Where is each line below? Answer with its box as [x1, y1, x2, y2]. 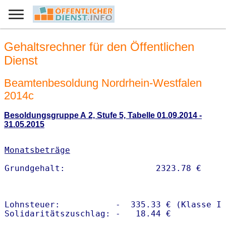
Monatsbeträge [5, 145, 70, 155]
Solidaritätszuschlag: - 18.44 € [5, 209, 171, 219]
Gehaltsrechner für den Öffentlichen [4, 40, 194, 54]
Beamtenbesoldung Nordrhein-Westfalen [4, 76, 202, 89]
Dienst [4, 53, 38, 68]
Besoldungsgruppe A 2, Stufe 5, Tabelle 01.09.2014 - [4, 111, 202, 120]
